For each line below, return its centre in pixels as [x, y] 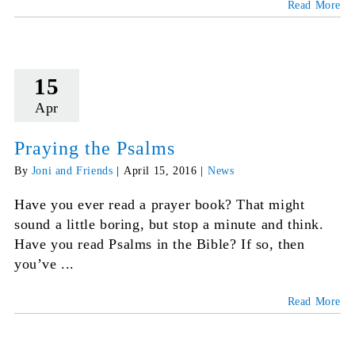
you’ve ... [44, 264]
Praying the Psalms [94, 149]
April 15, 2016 [160, 171]
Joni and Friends [72, 171]
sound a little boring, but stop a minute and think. [169, 225]
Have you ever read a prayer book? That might [159, 205]
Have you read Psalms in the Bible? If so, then [159, 244]
